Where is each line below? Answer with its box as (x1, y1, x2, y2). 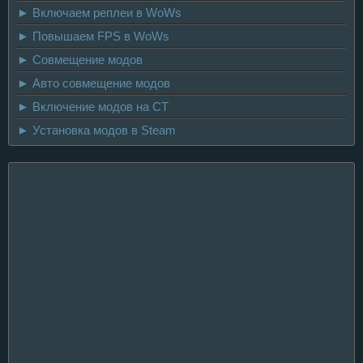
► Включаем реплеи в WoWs (17, 5, 181, 19)
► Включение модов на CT (17, 99, 169, 113)
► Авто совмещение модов (17, 75, 170, 90)
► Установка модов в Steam (17, 122, 176, 137)
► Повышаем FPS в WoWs (17, 28, 169, 43)
